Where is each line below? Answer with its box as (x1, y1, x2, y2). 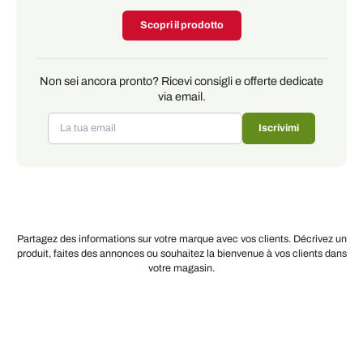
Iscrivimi (258, 122, 299, 134)
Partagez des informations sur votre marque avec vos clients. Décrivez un (16, 233, 347, 245)
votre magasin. (148, 262, 215, 274)
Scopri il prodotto (139, 19, 224, 31)
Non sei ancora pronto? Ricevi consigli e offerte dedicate (40, 74, 323, 88)
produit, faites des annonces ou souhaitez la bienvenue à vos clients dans (16, 247, 347, 259)
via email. (157, 89, 206, 103)
